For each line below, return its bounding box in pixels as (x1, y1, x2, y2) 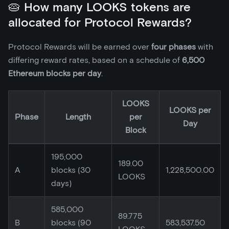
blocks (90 (51, 218, 91, 227)
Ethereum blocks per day (8, 68, 101, 78)
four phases (151, 42, 196, 52)
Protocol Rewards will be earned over (8, 42, 151, 52)
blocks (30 (51, 165, 90, 175)
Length (65, 112, 91, 122)
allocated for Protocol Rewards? (8, 15, 192, 30)
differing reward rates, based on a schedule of (8, 55, 182, 65)
